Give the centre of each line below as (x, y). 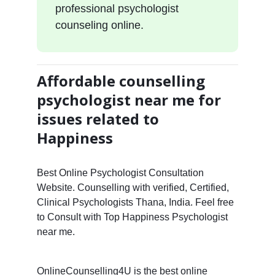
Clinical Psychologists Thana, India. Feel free (135, 202)
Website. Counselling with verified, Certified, (133, 187)
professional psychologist (117, 8)
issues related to (98, 118)
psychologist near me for (129, 99)
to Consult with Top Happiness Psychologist (132, 217)
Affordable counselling (121, 80)
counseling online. (99, 25)
